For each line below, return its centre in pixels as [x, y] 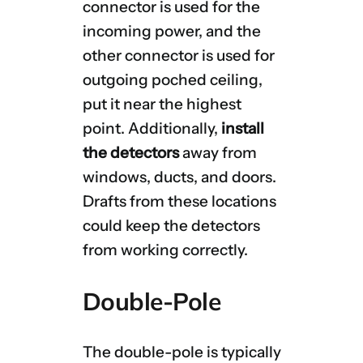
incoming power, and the [171, 32]
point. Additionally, [152, 129]
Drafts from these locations [179, 202]
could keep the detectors [171, 226]
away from [218, 153]
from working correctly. [165, 250]
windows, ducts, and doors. [179, 177]
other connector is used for [178, 56]
